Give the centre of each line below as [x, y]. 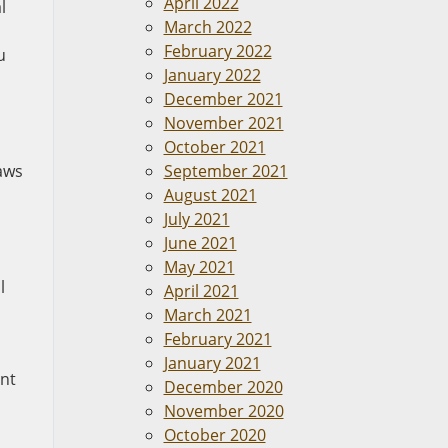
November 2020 [223, 411]
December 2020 [223, 387]
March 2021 [207, 315]
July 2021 [196, 219]
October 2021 [214, 147]
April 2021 [201, 291]
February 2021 [217, 339]
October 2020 [214, 435]
